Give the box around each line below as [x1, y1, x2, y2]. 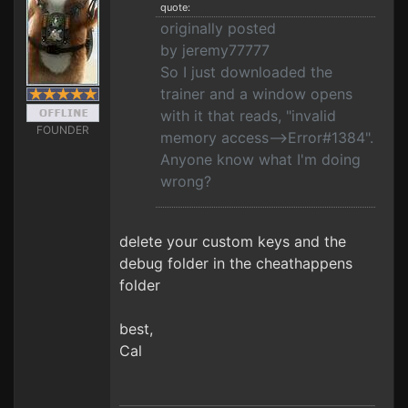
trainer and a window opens [160, 85, 352, 103]
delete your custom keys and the [119, 232, 346, 250]
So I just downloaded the [160, 63, 332, 81]
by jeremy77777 [160, 41, 270, 59]
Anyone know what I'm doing [160, 150, 361, 168]
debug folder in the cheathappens [119, 254, 352, 272]
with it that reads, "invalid [160, 107, 336, 125]
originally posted [160, 19, 276, 37]
